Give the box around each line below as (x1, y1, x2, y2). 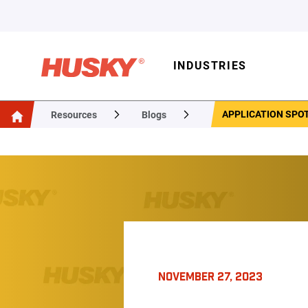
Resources (51, 109, 97, 120)
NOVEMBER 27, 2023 (158, 269, 263, 283)
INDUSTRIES (173, 59, 247, 72)
